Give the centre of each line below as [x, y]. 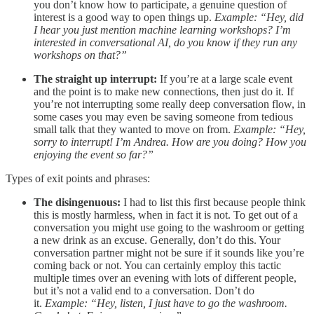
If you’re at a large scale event [225, 78]
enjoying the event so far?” [94, 154]
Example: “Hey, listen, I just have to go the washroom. [166, 303]
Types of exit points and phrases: [78, 178]
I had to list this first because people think [213, 202]
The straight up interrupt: [95, 78]
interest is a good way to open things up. [124, 17]
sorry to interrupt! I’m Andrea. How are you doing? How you [170, 142]
